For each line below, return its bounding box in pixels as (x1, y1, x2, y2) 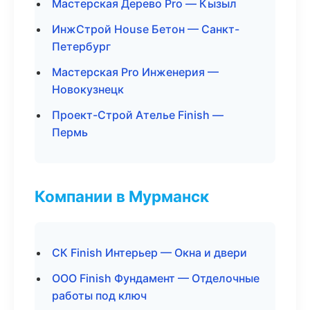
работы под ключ (52, 289, 147, 302)
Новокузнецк (52, 82, 124, 96)
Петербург (52, 39, 111, 53)
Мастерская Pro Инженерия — (52, 65, 219, 79)
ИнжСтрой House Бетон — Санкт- (52, 22, 239, 36)
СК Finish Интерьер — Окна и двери (52, 246, 247, 259)
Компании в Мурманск (35, 187, 209, 206)
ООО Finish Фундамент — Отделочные (52, 271, 259, 285)
